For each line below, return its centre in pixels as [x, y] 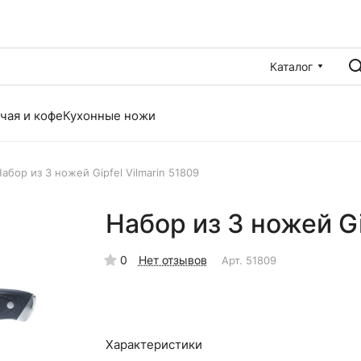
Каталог [291, 66]
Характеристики [154, 344]
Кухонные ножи [109, 116]
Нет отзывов [172, 260]
